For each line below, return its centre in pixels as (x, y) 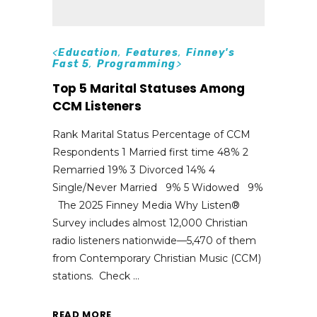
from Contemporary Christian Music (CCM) (157, 259)
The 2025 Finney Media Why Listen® (146, 206)
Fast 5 (71, 64)
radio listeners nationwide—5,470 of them (154, 241)
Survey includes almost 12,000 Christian (150, 223)
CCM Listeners (97, 106)
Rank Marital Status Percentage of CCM (151, 135)
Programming (137, 64)
